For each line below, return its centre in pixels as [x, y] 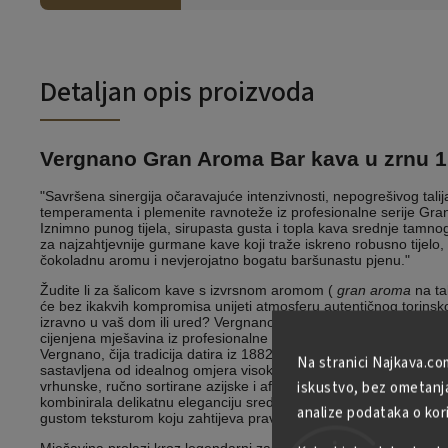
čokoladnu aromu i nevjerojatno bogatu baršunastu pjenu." [225, 260]
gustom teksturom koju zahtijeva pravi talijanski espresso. [221, 418]
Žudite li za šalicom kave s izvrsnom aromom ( [188, 290]
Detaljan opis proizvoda [177, 91]
